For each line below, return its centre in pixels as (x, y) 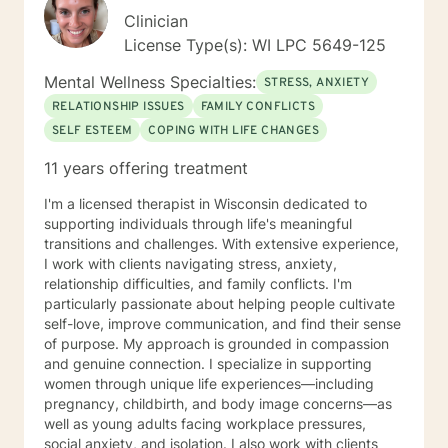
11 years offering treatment (146, 168)
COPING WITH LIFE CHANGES (234, 131)
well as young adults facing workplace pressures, (205, 423)
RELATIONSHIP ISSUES (118, 107)
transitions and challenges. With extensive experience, (221, 243)
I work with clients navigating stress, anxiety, (190, 263)
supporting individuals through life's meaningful (198, 223)
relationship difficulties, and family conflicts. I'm (198, 283)
